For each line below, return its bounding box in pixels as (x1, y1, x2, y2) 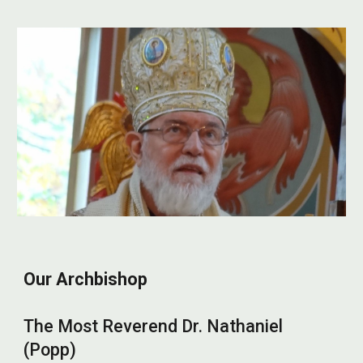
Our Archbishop (23, 269, 148, 290)
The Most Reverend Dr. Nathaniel (23, 316, 284, 337)
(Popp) (23, 340, 77, 361)
